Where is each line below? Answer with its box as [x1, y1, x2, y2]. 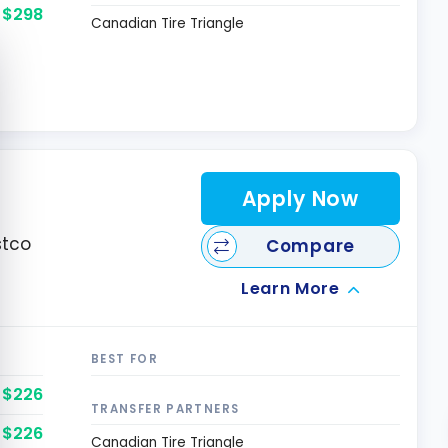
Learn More [241, 276, 340, 300]
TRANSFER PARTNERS [90, 400, 240, 417]
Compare [266, 234, 355, 258]
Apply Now [241, 184, 359, 213]
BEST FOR [90, 350, 158, 367]
